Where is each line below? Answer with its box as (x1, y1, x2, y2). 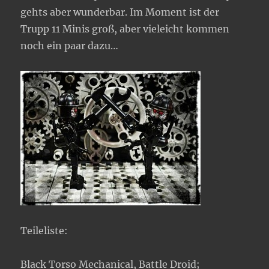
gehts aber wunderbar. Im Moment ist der (20, 5, 220, 18)
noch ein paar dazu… (20, 39, 119, 52)
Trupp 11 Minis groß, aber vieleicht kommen (20, 22, 230, 35)
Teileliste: (20, 224, 68, 237)
